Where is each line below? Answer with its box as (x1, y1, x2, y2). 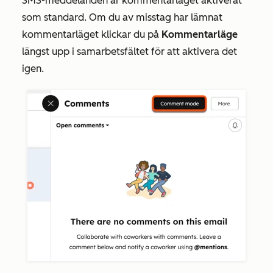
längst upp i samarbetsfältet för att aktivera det (22, 46, 237, 57)
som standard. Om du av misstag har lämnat (22, 12, 222, 23)
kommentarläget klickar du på (22, 29, 161, 40)
